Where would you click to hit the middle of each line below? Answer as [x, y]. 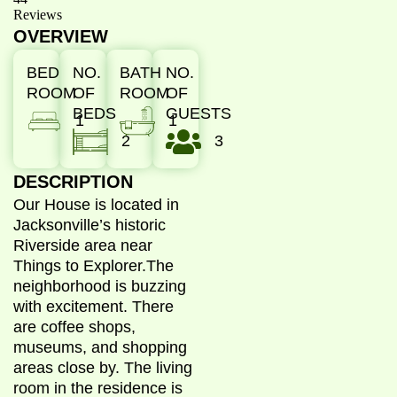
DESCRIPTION [73, 181]
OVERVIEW [61, 36]
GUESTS [198, 113]
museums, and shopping [100, 347]
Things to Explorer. [80, 265]
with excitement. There [93, 306]
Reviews [38, 14]
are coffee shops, [74, 327]
